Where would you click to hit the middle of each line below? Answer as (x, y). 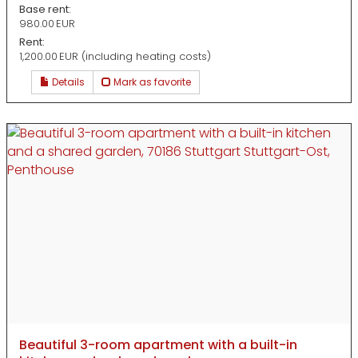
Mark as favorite (151, 82)
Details (67, 82)
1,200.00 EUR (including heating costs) (115, 57)
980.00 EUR (47, 23)
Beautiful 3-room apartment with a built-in (158, 345)
